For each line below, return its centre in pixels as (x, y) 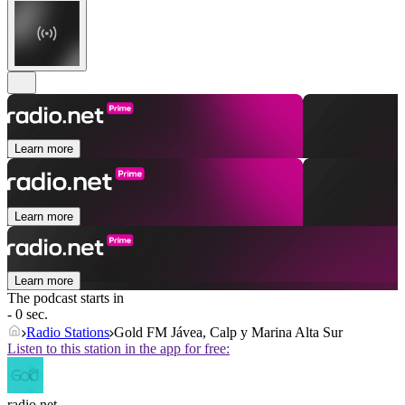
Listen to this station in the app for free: (118, 349)
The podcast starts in (66, 298)
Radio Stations (68, 333)
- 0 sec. (28, 315)
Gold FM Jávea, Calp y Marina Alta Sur (228, 333)
